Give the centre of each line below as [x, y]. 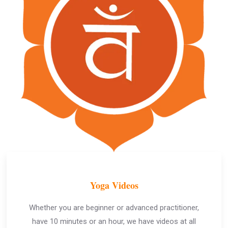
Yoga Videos [114, 185]
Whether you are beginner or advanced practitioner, [114, 208]
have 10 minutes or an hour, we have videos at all [114, 221]
